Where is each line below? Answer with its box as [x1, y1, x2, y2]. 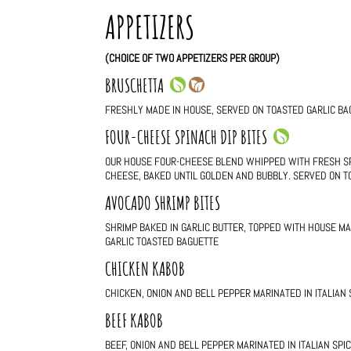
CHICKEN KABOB [105, 257, 186, 281]
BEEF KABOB [105, 309, 164, 333]
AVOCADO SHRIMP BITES [105, 191, 221, 215]
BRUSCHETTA [105, 74, 171, 98]
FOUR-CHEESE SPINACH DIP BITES [105, 125, 274, 150]
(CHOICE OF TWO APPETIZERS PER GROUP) [105, 51, 280, 66]
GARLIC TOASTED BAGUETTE [105, 234, 219, 249]
